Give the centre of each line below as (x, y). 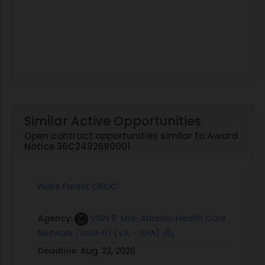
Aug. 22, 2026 (108, 251)
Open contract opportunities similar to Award (131, 136)
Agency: (56, 218)
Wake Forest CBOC (77, 186)
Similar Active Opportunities (113, 121)
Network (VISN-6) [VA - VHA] (99, 233)
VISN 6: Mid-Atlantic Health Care (158, 218)
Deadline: (59, 251)
